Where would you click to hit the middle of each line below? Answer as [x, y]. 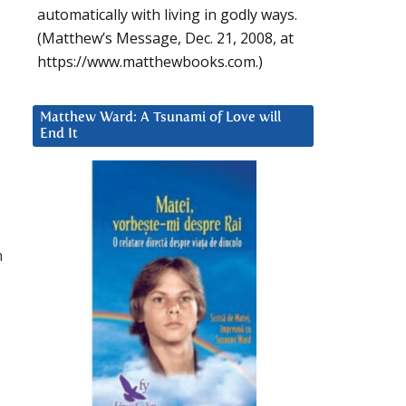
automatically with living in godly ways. [167, 15]
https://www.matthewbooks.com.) [150, 62]
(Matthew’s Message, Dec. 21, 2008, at [165, 39]
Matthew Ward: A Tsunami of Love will [160, 118]
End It [59, 134]
